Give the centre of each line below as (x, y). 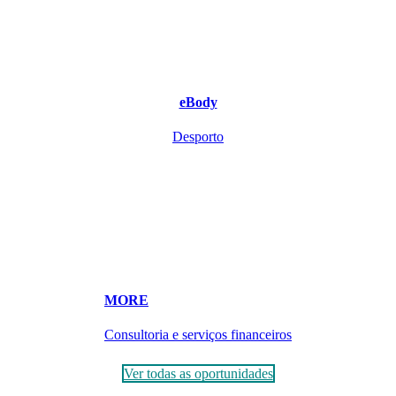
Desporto (198, 136)
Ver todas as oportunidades (198, 374)
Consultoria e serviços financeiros (198, 335)
